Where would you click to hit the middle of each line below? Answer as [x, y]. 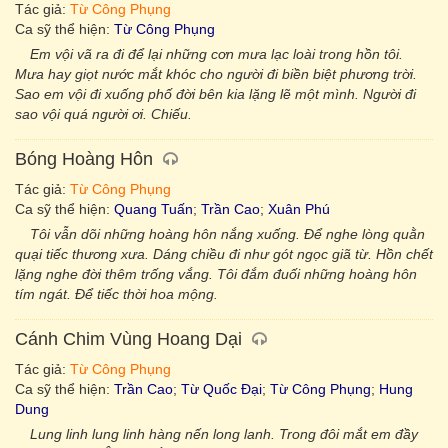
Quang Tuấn [153, 209]
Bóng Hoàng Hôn [84, 159]
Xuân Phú [299, 209]
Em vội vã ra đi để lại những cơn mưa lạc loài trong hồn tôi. [216, 54]
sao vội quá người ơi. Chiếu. [103, 114]
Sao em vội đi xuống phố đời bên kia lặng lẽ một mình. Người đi [215, 94]
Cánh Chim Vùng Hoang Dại [128, 339]
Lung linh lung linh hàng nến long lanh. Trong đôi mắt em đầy [224, 434]
